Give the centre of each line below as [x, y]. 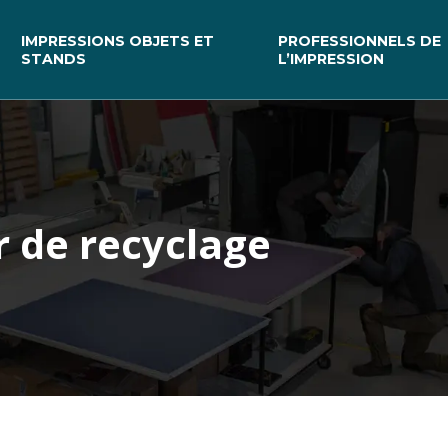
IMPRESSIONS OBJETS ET [118, 40]
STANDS [54, 58]
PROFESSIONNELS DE [359, 40]
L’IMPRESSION [330, 58]
